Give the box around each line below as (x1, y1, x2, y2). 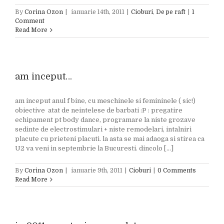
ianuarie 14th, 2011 (71, 8, 124, 15)
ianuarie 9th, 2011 (71, 167, 122, 174)
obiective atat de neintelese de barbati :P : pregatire (15, 106, 182, 114)
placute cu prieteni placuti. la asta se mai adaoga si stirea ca (15, 135, 204, 142)
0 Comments (157, 167, 196, 174)
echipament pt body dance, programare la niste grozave (15, 116, 195, 123)
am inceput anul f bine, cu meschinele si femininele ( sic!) (15, 97, 195, 104)
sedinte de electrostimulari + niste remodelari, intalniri (15, 125, 191, 133)
